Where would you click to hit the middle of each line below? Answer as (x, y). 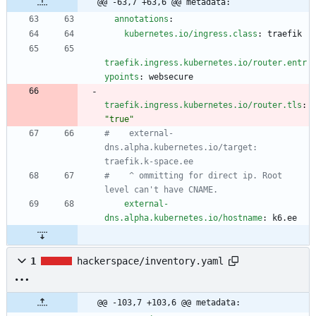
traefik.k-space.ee (149, 162)
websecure (171, 77)
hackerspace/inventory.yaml (150, 261)
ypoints (122, 77)
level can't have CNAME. (161, 190)
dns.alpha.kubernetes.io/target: (181, 148)
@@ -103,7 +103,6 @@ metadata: (169, 303)
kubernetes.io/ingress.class (191, 34)
